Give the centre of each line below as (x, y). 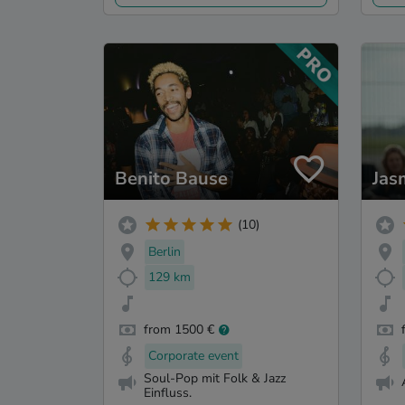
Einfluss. (168, 392)
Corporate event (193, 355)
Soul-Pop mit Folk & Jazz (215, 378)
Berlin (165, 251)
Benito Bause (171, 178)
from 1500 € (179, 330)
